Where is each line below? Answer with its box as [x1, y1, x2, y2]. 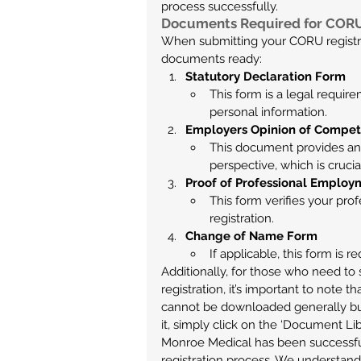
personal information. [210, 105, 327, 119]
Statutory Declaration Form [185, 69, 346, 84]
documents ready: [161, 52, 262, 66]
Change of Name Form [185, 229, 317, 243]
